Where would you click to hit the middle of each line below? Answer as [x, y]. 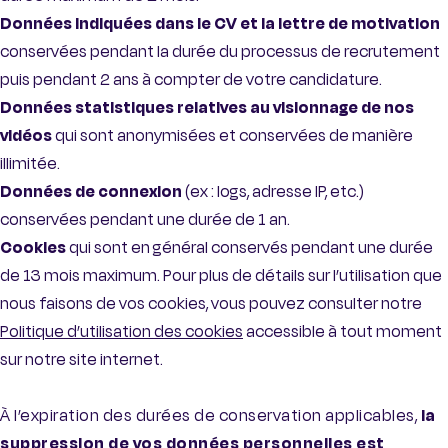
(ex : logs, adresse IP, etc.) [273, 192]
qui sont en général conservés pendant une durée [249, 248]
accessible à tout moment [342, 332]
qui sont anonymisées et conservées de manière [234, 136]
